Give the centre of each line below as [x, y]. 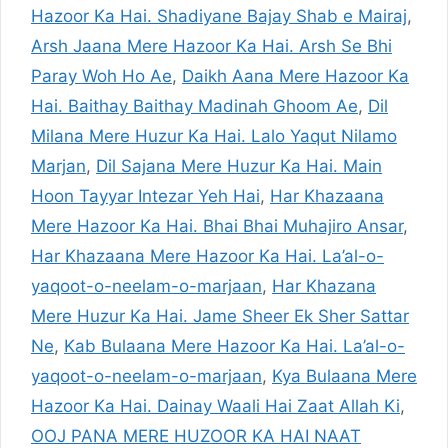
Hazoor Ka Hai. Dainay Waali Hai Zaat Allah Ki [215, 406]
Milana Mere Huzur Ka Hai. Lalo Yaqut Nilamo [214, 136]
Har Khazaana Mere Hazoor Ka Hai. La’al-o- [207, 256]
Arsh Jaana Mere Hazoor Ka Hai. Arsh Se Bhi [211, 46]
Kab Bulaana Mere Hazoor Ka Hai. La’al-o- [234, 346]
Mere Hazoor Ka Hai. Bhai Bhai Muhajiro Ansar [217, 226]
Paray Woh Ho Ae [101, 76]
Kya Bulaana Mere [344, 376]
